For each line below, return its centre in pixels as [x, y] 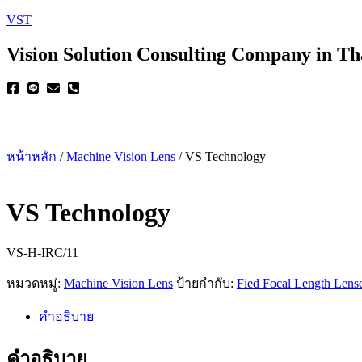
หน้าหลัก [32, 156]
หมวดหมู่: [35, 283]
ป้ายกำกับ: [206, 283]
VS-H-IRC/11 [42, 252]
